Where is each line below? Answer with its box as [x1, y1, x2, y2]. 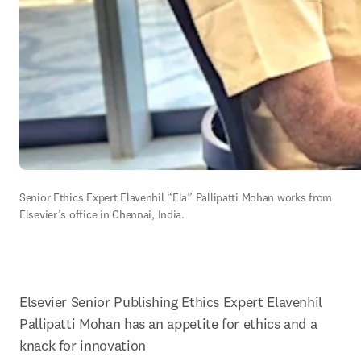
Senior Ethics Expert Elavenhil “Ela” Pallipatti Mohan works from [19, 190, 333, 205]
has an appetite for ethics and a [123, 314, 317, 333]
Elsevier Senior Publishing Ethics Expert [19, 293, 268, 311]
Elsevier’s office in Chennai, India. [19, 207, 185, 222]
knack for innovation [19, 336, 150, 355]
